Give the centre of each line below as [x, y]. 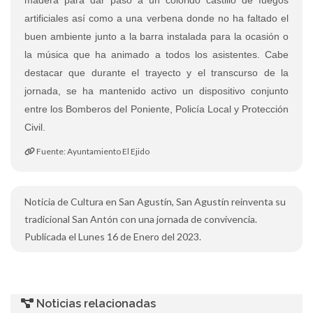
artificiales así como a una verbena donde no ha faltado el [156, 18]
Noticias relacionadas [95, 303]
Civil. [35, 127]
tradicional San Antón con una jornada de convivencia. [141, 219]
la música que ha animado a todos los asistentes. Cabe [156, 54]
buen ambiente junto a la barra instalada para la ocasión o [156, 36]
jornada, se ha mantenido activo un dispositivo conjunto [156, 90]
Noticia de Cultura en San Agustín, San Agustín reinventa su [155, 201]
